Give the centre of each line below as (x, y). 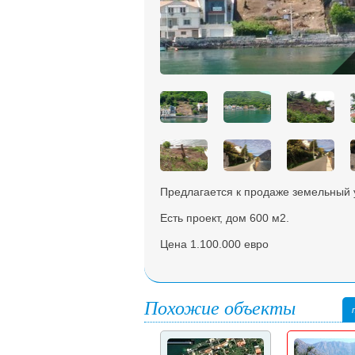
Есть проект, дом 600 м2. (226, 218)
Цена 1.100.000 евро (214, 244)
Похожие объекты (220, 307)
